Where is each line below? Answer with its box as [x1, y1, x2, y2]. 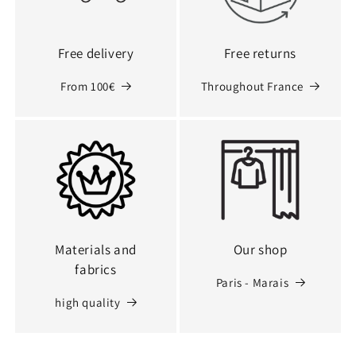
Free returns [223, 44, 297, 62]
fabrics [75, 261, 117, 278]
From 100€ [60, 78, 115, 94]
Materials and [55, 241, 137, 258]
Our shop [233, 241, 288, 258]
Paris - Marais [215, 275, 289, 290]
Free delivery [57, 44, 134, 62]
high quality [55, 295, 121, 310]
